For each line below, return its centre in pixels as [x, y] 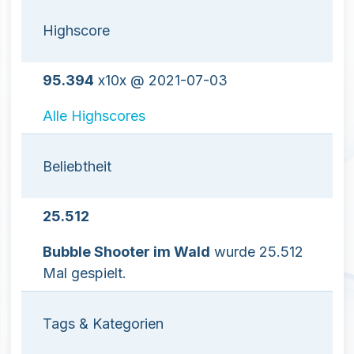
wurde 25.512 [257, 252]
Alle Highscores [94, 116]
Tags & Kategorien [103, 324]
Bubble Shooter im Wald [126, 252]
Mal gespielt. [85, 273]
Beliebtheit [77, 167]
